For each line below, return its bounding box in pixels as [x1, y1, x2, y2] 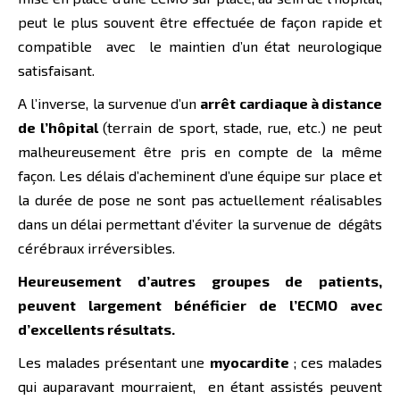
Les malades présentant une [18, 354, 210, 371]
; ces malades [288, 354, 383, 371]
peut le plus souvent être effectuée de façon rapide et [18, 13, 382, 31]
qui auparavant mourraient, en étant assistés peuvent [18, 378, 382, 396]
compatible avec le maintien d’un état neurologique [18, 37, 382, 55]
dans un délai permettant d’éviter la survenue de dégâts [18, 215, 382, 233]
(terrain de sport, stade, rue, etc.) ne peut [103, 119, 383, 137]
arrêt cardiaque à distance [200, 95, 382, 112]
